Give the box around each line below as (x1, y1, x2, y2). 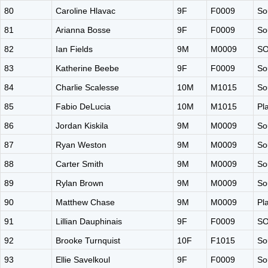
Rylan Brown (56, 178, 103, 188)
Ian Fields (56, 44, 93, 54)
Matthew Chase (56, 197, 115, 207)
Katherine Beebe (56, 63, 119, 73)
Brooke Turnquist (56, 236, 120, 245)
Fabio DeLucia (56, 102, 111, 111)
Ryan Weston (56, 140, 106, 150)
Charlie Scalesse (56, 83, 119, 92)
